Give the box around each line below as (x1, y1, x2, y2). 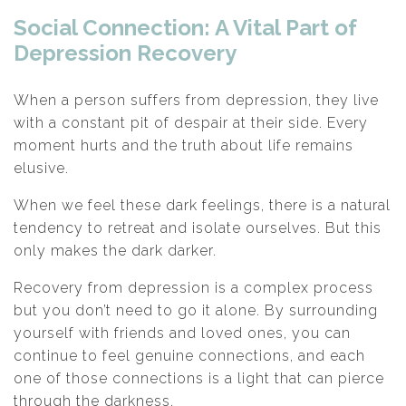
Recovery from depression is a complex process (14, 279, 373, 296)
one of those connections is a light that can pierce (14, 370, 384, 387)
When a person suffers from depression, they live (14, 92, 379, 109)
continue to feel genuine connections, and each (14, 347, 365, 364)
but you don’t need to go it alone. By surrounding (14, 302, 378, 319)
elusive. (14, 159, 69, 177)
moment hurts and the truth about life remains (14, 137, 353, 154)
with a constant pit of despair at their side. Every (14, 114, 368, 131)
